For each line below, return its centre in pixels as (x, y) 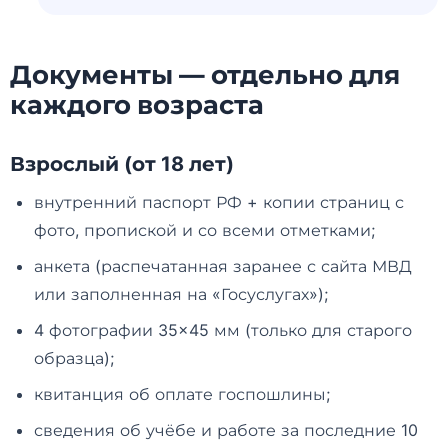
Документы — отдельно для (205, 74)
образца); (74, 357)
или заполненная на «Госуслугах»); (181, 293)
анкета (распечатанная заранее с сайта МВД (223, 265)
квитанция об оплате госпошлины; (182, 393)
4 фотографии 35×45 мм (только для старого (223, 329)
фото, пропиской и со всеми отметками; (204, 229)
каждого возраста (137, 104)
